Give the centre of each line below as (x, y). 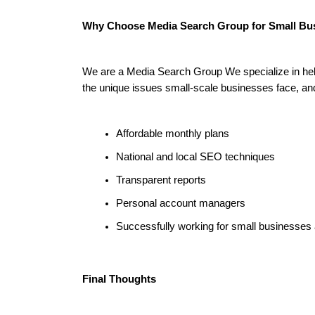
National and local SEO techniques (195, 157)
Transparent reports (161, 180)
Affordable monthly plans (173, 134)
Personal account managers (181, 203)
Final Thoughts (119, 279)
